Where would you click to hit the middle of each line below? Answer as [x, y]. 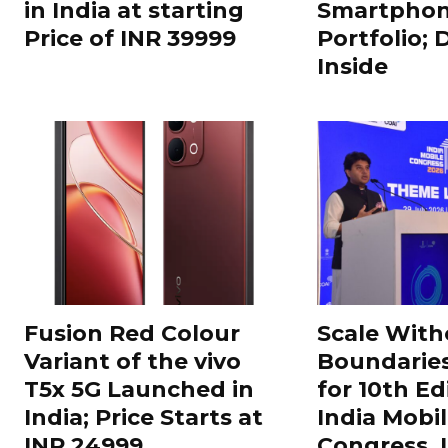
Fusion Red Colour [132, 333]
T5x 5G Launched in [139, 389]
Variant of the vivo [132, 361]
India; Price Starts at [143, 417]
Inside [352, 66]
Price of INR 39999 [130, 38]
